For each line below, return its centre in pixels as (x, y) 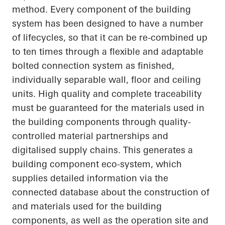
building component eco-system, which (97, 164)
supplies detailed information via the (90, 178)
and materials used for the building (87, 206)
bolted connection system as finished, (93, 66)
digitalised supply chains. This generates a (102, 150)
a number (183, 24)
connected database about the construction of (111, 192)
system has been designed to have (87, 24)
